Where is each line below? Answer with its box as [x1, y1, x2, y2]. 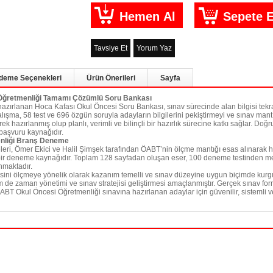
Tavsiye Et [93, 44, 127, 53]
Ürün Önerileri [87, 74, 135, 83]
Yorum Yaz [136, 44, 172, 53]
